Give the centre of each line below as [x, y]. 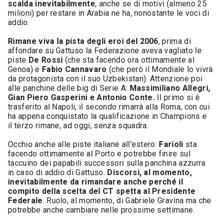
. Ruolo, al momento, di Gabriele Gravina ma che [127, 201]
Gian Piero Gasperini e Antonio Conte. [83, 97]
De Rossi [46, 60]
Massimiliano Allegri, [170, 88]
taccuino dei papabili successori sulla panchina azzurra [107, 163]
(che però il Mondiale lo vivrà [160, 69]
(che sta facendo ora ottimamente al [129, 60]
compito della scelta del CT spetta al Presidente [102, 191]
